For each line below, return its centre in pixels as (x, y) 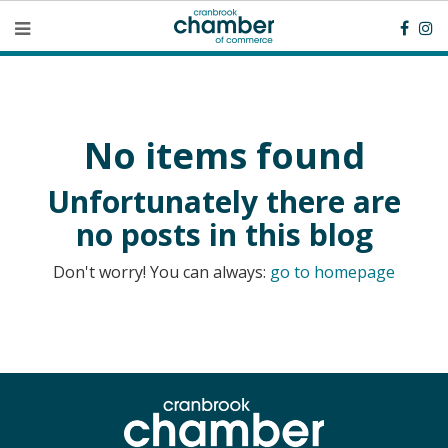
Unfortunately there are (224, 201)
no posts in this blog (224, 234)
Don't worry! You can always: (161, 272)
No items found (224, 155)
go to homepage (332, 272)
